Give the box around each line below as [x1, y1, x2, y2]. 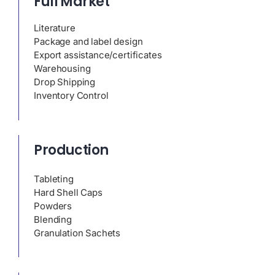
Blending [34, 214, 72, 226]
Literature [34, 22, 76, 34]
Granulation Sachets [34, 227, 121, 239]
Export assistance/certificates [34, 49, 162, 61]
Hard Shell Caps [34, 187, 103, 199]
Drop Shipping [34, 76, 96, 88]
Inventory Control [34, 90, 109, 102]
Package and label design [34, 36, 143, 48]
